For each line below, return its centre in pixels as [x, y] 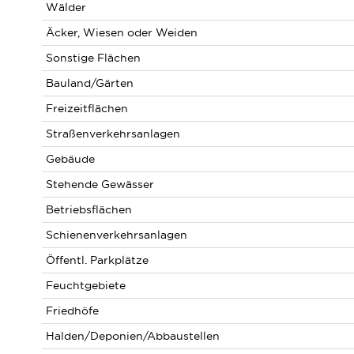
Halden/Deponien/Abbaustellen [132, 336]
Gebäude [70, 159]
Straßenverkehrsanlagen [113, 134]
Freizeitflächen [87, 108]
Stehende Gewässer [100, 184]
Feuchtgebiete [85, 285]
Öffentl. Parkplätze [97, 260]
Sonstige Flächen [93, 58]
